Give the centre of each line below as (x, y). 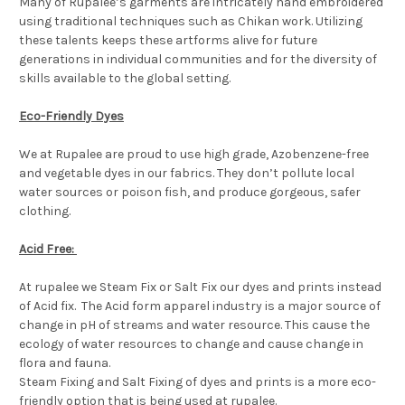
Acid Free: (48, 249)
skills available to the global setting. (125, 78)
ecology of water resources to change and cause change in (191, 344)
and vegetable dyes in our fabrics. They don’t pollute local (187, 173)
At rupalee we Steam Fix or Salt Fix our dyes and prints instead (200, 287)
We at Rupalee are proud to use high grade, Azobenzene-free (194, 154)
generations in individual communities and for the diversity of (198, 59)
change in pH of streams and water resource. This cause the (194, 325)
